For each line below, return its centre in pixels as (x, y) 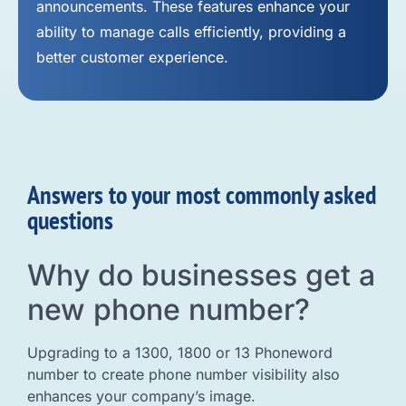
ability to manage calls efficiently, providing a (191, 31)
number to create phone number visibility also (184, 375)
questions (70, 220)
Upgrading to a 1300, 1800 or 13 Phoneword (180, 353)
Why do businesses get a (201, 275)
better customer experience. (132, 57)
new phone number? (169, 310)
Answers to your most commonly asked (202, 195)
